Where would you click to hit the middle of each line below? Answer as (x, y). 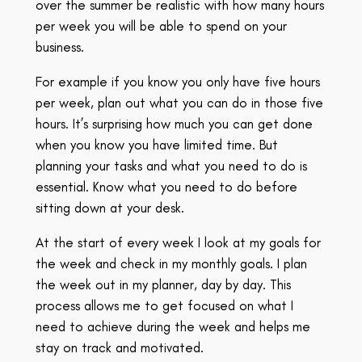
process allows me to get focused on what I (164, 305)
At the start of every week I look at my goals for (178, 242)
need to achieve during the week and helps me (173, 326)
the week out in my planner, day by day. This (163, 284)
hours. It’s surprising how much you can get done (174, 123)
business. (59, 47)
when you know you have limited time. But (156, 144)
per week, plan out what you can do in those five (179, 102)
